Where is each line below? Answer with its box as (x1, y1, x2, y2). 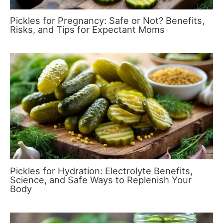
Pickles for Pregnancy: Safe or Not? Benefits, (10, 15, 205, 26)
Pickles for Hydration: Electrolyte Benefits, (10, 165, 193, 177)
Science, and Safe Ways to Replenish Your (10, 174, 192, 186)
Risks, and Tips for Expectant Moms (10, 24, 165, 35)
